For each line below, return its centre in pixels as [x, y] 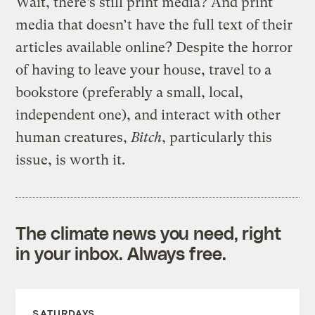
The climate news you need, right [149, 232]
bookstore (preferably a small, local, [130, 92]
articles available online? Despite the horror [154, 47]
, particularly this [217, 137]
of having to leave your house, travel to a [144, 70]
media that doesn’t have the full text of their [154, 25]
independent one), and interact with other [148, 115]
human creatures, [73, 137]
